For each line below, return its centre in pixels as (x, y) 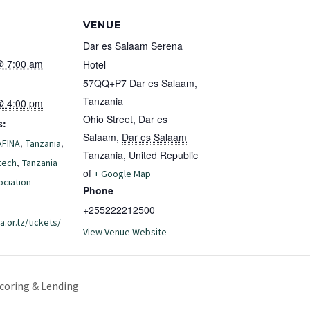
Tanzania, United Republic (140, 155)
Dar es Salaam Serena (133, 45)
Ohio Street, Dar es (125, 119)
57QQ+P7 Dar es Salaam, (140, 83)
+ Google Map (122, 173)
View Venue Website (125, 231)
